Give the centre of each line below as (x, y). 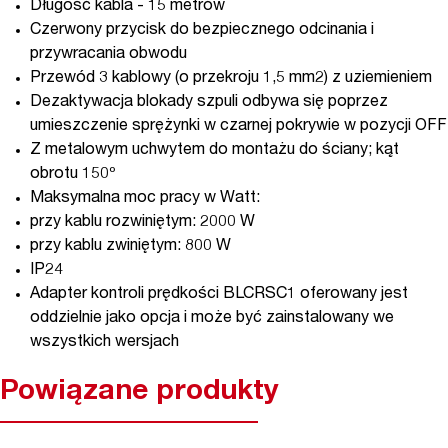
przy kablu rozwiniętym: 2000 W (142, 222)
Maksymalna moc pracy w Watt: (145, 198)
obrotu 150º (72, 174)
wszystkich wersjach (104, 342)
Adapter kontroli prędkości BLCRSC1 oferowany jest (219, 294)
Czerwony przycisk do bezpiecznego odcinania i (202, 30)
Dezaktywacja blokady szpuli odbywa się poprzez (209, 102)
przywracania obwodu (108, 54)
